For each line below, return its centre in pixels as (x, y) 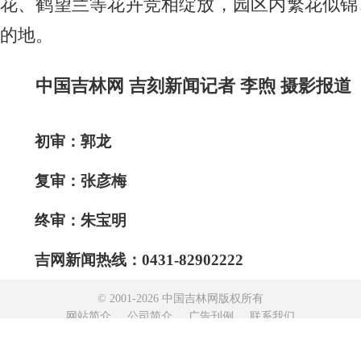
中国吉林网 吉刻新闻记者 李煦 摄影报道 (193, 86)
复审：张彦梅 (81, 180)
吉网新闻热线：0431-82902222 (139, 259)
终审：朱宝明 (81, 220)
